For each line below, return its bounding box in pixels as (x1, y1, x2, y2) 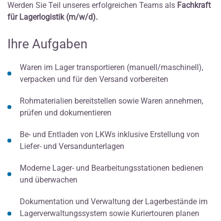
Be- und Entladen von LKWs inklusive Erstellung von (20, 129, 199, 139)
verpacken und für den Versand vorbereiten (20, 74, 168, 84)
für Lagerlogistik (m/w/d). (7, 12, 98, 22)
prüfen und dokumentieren (20, 108, 111, 117)
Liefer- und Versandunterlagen (20, 141, 124, 151)
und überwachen (20, 175, 77, 184)
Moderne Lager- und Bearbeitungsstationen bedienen (20, 163, 203, 173)
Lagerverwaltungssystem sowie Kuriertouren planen (20, 208, 199, 218)
